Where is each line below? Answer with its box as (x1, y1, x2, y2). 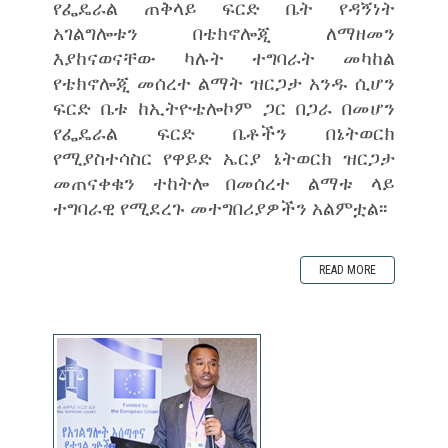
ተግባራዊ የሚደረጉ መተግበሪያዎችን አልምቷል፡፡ (52, 194, 387, 220)
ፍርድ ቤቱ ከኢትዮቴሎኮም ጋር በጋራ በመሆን (52, 94, 396, 120)
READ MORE (319, 262, 377, 277)
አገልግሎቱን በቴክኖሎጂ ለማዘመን (52, 19, 396, 45)
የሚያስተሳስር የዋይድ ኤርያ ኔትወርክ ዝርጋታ (52, 144, 396, 170)
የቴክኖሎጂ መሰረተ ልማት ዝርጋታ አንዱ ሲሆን (52, 69, 396, 95)
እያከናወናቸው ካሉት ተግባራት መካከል (52, 44, 396, 70)
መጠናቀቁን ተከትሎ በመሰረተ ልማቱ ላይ (52, 169, 396, 195)
